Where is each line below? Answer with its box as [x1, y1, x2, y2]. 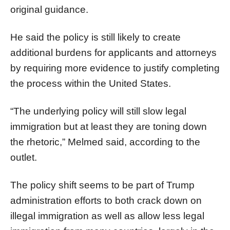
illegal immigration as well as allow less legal [10, 210, 204, 221]
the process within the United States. [10, 78, 171, 89]
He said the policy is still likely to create [10, 31, 181, 43]
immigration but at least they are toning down [10, 121, 207, 132]
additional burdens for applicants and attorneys [10, 47, 217, 58]
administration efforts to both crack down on [10, 195, 202, 206]
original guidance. [10, 4, 88, 15]
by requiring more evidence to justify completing [10, 62, 220, 73]
